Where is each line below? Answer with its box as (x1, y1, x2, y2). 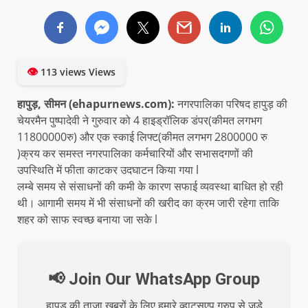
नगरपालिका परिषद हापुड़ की (177, 96, 287, 112)
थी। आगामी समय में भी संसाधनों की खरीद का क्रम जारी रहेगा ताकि (17, 195, 279, 211)
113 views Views (38, 65, 115, 79)
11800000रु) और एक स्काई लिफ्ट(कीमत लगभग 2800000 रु (17, 129, 267, 145)
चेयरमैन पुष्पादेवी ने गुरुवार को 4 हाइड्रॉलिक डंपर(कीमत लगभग (17, 113, 262, 129)
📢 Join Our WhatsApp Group (48, 269, 260, 289)
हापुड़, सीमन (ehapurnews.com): (17, 96, 177, 112)
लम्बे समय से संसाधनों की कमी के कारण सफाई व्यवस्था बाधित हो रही (17, 179, 283, 195)
